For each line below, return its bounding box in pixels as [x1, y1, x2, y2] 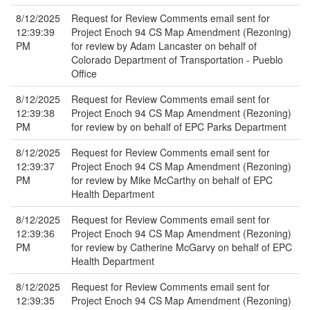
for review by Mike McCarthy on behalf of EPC [71, 173, 273, 187]
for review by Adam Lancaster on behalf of [71, 39, 257, 53]
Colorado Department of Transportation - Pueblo [71, 53, 283, 66]
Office [71, 66, 97, 80]
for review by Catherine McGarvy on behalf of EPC [71, 240, 292, 254]
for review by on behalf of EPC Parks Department [71, 120, 286, 134]
